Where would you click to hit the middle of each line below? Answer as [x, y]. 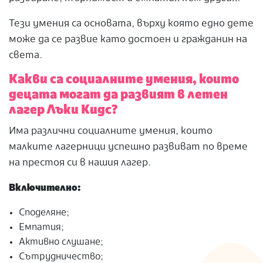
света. [26, 55]
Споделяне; [44, 213]
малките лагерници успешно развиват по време [128, 147]
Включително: [45, 188]
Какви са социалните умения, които [124, 80]
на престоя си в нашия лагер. [80, 163]
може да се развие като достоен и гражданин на [128, 40]
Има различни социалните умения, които [111, 131]
